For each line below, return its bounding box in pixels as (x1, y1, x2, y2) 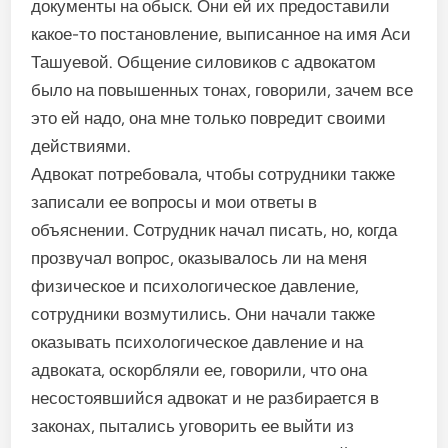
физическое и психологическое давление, (31, 276, 360, 296)
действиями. (31, 136, 132, 156)
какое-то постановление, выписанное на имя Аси (31, 24, 412, 44)
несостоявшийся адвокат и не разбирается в (31, 388, 380, 408)
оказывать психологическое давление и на (31, 332, 364, 352)
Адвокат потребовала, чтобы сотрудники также (31, 164, 396, 184)
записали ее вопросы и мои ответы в (31, 192, 318, 212)
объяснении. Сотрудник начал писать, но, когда (31, 220, 398, 240)
